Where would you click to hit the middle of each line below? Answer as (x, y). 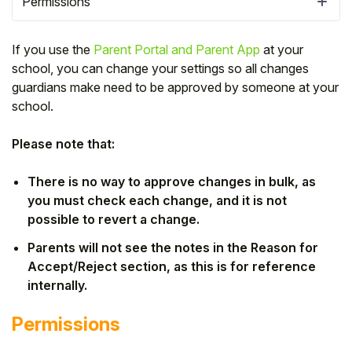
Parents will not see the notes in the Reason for (173, 247)
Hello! (149, 237)
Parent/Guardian (149, 335)
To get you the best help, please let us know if (149, 277)
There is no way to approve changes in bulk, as (172, 181)
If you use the (53, 49)
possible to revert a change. (114, 219)
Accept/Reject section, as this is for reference (172, 266)
